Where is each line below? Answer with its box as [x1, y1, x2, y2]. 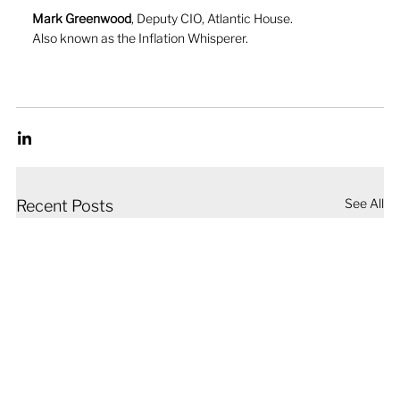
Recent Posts [16, 196, 113, 216]
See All [345, 196, 384, 212]
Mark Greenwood [32, 11, 131, 27]
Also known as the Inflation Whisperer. [32, 30, 248, 46]
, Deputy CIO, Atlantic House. [131, 11, 296, 27]
